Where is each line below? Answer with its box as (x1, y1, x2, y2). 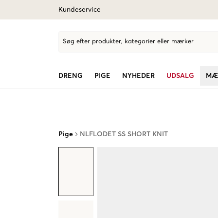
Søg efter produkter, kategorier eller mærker (63, 38, 194, 45)
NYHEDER (122, 73, 155, 79)
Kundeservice (58, 6, 101, 13)
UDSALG (166, 73, 194, 79)
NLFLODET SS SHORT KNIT (80, 131, 168, 138)
